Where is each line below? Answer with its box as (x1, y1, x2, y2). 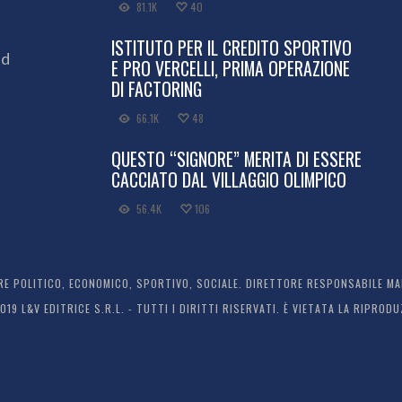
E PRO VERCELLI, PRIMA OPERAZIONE (111, 55, 350, 83)
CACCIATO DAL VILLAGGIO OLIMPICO (111, 166, 346, 194)
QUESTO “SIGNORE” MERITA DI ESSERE (111, 145, 362, 173)
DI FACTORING (111, 75, 202, 103)
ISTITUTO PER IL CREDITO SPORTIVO (111, 34, 352, 62)
